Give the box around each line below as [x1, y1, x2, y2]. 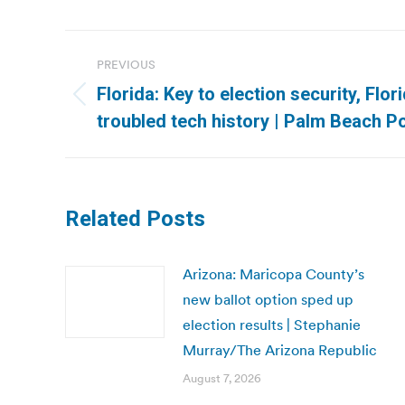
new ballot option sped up [183, 290, 353, 308]
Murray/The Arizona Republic [183, 341, 377, 359]
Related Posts [65, 206, 205, 231]
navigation [64, 71, 211, 107]
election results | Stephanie [183, 316, 361, 334]
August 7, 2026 [183, 371, 261, 386]
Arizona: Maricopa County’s [183, 265, 364, 283]
